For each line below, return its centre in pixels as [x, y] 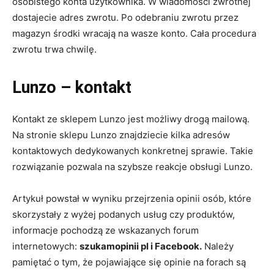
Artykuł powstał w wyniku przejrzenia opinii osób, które [132, 198]
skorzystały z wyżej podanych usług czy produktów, [124, 214]
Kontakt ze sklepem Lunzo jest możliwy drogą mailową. [131, 119]
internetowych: [46, 246]
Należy [218, 246]
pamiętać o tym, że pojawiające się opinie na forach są [129, 262]
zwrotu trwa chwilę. [56, 49]
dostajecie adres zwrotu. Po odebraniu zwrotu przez [125, 17]
